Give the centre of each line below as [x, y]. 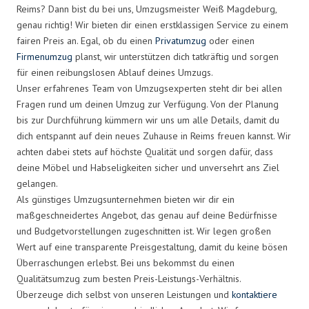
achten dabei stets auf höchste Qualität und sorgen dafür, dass [145, 151]
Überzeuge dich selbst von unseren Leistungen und [124, 294]
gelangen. [37, 183]
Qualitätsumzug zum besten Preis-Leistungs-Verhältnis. [129, 278]
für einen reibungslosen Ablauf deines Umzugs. [115, 72]
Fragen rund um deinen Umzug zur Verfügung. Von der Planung [148, 104]
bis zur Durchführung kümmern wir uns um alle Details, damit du [148, 120]
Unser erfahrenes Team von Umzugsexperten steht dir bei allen [149, 88]
